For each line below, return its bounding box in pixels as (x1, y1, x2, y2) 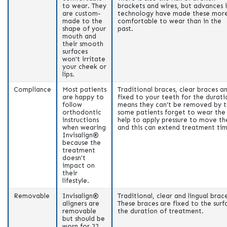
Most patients (62, 85, 106, 93)
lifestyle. (62, 176, 91, 184)
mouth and (62, 32, 96, 40)
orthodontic (62, 108, 101, 116)
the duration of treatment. (118, 207, 204, 215)
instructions (62, 116, 99, 124)
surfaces (62, 47, 88, 55)
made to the (62, 17, 102, 25)
